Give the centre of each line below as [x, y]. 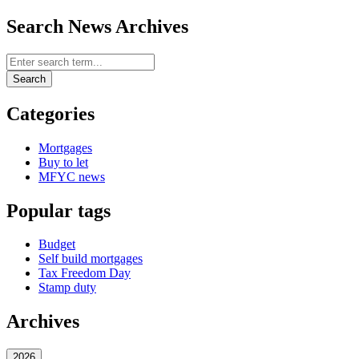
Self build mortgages [91, 259]
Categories [50, 113]
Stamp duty [67, 288]
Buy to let [63, 162]
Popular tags [58, 210]
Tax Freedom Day [85, 273]
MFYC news [72, 176]
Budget [57, 244]
